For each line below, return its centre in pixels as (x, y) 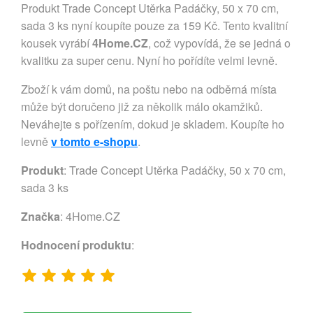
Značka (41, 217)
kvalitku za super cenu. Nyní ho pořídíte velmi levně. (149, 61)
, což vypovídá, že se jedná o (219, 43)
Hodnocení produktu (76, 245)
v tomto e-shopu (94, 142)
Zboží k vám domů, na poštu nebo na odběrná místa (149, 89)
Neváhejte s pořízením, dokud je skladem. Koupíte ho (153, 124)
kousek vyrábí (57, 43)
